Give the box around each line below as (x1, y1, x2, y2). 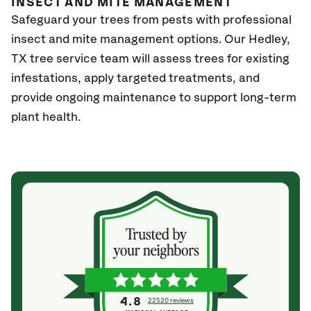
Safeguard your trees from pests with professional (11, 14, 292, 26)
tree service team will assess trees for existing (30, 53, 289, 65)
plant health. (11, 111, 83, 124)
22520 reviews (148, 297, 194, 304)
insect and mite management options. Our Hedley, (11, 33, 290, 46)
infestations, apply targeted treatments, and (11, 72, 260, 85)
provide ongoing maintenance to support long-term (11, 92, 296, 104)
